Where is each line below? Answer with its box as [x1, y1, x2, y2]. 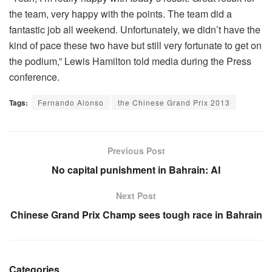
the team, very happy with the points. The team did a [9, 6, 232, 21]
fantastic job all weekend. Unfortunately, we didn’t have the [9, 22, 260, 36]
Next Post [116, 189, 156, 202]
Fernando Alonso [38, 97, 104, 107]
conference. [9, 69, 59, 84]
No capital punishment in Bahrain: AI [52, 162, 220, 177]
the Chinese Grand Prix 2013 [118, 97, 230, 107]
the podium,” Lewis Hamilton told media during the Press [9, 53, 251, 68]
